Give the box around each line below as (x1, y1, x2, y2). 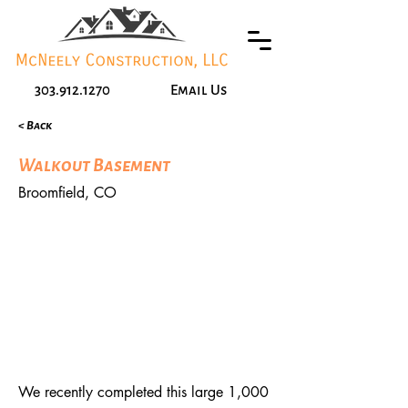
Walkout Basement (18, 154, 170, 177)
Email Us (170, 81, 227, 99)
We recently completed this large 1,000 (18, 382, 269, 402)
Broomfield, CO (18, 183, 117, 202)
